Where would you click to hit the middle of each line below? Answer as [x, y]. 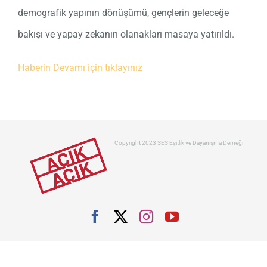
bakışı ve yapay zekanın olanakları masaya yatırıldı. [126, 34]
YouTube [204, 216]
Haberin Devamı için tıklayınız [80, 67]
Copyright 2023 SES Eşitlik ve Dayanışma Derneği [179, 142]
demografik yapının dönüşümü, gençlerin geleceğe [123, 13]
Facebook [128, 216]
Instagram [180, 216]
